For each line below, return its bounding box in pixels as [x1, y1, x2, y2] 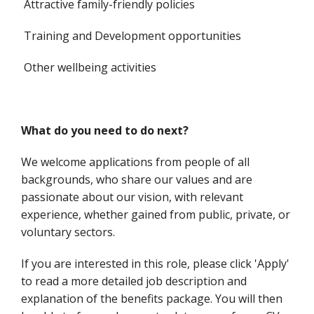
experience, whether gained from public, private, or [21, 207, 290, 222]
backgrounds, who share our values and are [21, 172, 252, 187]
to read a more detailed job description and [21, 273, 247, 289]
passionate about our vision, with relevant [21, 189, 243, 205]
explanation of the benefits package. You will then [21, 291, 282, 306]
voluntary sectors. [21, 224, 115, 240]
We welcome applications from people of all [21, 154, 250, 170]
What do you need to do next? [21, 123, 189, 138]
